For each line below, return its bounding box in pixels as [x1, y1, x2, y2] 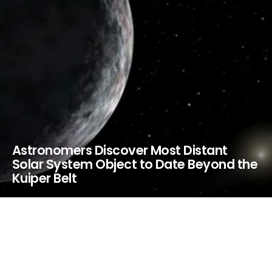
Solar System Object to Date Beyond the [12, 155, 258, 173]
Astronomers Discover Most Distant [12, 141, 228, 159]
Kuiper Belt [12, 169, 77, 187]
